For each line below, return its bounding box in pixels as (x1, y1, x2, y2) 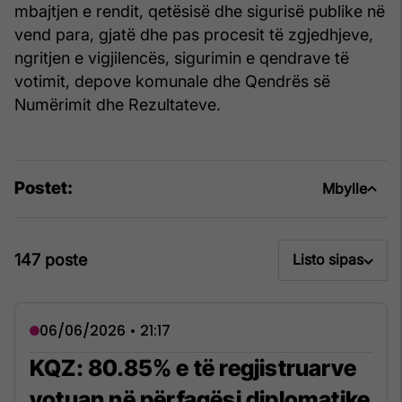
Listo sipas (293, 250, 363, 269)
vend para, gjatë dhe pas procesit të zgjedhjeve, (14, 24, 373, 44)
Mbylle (322, 179, 367, 197)
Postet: (14, 178, 74, 199)
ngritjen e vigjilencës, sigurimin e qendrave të (14, 48, 349, 67)
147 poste (14, 249, 87, 269)
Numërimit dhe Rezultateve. (14, 94, 221, 114)
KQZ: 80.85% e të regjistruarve (30, 354, 357, 381)
